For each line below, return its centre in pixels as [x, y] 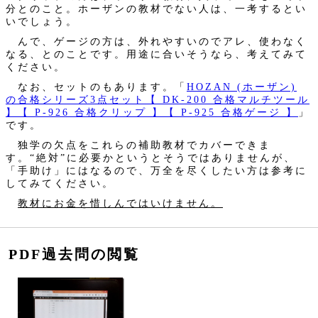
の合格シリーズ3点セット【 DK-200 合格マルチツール [158, 99]
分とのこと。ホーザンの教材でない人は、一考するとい [157, 8]
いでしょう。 [42, 21]
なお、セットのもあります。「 [96, 86]
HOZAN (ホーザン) [242, 86]
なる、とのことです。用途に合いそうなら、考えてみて [157, 54]
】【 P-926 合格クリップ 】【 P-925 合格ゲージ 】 [152, 112]
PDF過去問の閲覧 [74, 254]
